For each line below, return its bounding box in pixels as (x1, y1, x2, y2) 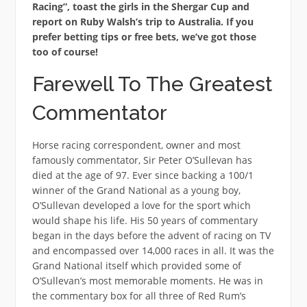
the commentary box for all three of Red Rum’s (32, 288, 246, 302)
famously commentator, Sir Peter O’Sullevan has (32, 153, 252, 167)
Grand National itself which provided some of (32, 258, 241, 272)
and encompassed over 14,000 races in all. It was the (32, 243, 274, 257)
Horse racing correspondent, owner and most (32, 138, 241, 151)
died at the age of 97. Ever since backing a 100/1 (32, 168, 254, 182)
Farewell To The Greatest (32, 71, 273, 96)
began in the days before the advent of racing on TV (32, 228, 271, 242)
